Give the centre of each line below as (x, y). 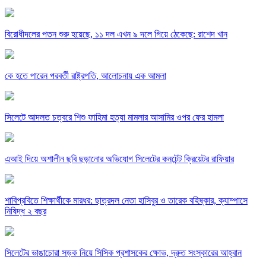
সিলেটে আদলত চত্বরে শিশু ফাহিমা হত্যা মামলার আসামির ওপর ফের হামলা (114, 118)
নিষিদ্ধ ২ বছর (26, 211)
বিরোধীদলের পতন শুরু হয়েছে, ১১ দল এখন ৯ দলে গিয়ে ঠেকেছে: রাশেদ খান (116, 34)
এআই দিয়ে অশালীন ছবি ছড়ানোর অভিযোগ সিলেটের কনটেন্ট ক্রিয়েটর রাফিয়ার (119, 159)
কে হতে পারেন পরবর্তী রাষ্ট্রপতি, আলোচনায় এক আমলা (85, 76)
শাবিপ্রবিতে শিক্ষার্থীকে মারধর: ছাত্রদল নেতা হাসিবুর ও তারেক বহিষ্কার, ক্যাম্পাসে (126, 201)
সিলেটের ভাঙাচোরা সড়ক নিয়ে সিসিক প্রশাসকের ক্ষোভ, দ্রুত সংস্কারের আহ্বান (123, 253)
